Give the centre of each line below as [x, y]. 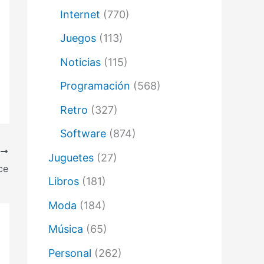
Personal [70, 253]
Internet [80, 14]
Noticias [80, 62]
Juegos [78, 38]
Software [83, 134]
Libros [64, 181]
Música [66, 229]
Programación [95, 86]
